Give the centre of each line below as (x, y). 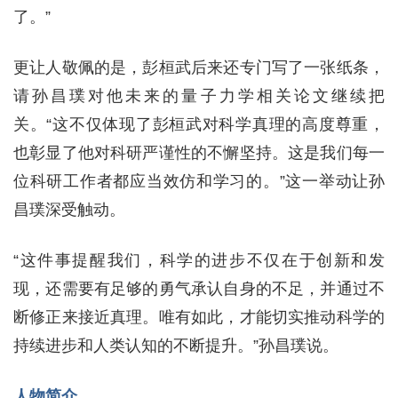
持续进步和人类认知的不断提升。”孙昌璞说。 (176, 346)
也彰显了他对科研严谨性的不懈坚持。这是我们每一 (199, 153)
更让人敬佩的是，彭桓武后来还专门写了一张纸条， (199, 68)
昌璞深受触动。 (69, 210)
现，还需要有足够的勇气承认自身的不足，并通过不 (199, 289)
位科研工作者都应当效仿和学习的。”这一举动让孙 (199, 181)
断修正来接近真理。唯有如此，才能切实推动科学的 (199, 317)
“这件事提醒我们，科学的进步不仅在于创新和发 (199, 260)
